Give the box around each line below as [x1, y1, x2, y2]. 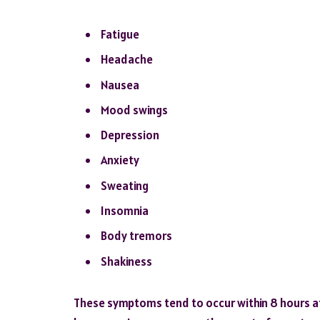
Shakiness [101, 253, 152, 269]
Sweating [101, 177, 149, 194]
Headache [101, 51, 153, 68]
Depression [101, 127, 159, 144]
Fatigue [101, 26, 139, 42]
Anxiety [101, 152, 139, 169]
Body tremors [101, 228, 172, 244]
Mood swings [101, 101, 168, 118]
